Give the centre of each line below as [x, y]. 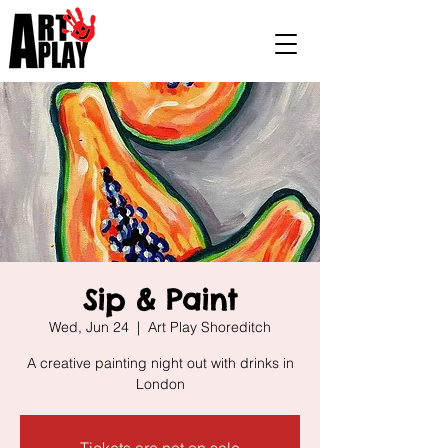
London [160, 384]
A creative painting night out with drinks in [160, 363]
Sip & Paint [160, 299]
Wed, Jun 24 [89, 327]
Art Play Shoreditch [209, 327]
